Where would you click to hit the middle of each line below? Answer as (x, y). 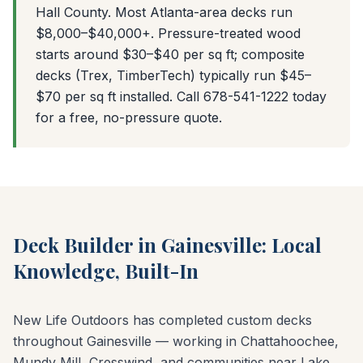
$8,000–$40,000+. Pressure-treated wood (168, 33)
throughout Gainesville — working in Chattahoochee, (176, 341)
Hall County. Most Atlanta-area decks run (164, 12)
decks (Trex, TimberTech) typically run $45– (173, 75)
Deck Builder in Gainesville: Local (167, 244)
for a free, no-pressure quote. (129, 117)
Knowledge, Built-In (106, 270)
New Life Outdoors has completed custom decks (162, 320)
